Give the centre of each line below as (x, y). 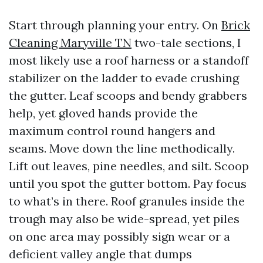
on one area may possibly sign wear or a (119, 236)
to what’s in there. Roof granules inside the (127, 201)
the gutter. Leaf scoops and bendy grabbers (128, 95)
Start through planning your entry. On (115, 25)
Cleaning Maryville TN (70, 43)
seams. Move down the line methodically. (122, 148)
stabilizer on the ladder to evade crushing (124, 78)
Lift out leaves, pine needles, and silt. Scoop (129, 166)
